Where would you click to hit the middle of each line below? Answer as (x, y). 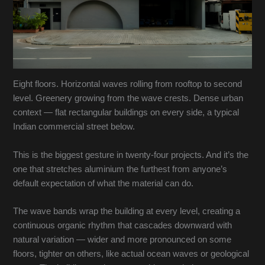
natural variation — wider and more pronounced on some (122, 240)
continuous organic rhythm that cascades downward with (123, 226)
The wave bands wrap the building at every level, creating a (127, 211)
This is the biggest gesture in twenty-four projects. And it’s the (131, 155)
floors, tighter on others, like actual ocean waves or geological (131, 254)
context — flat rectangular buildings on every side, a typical (126, 113)
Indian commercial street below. (74, 127)
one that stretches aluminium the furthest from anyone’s (120, 169)
